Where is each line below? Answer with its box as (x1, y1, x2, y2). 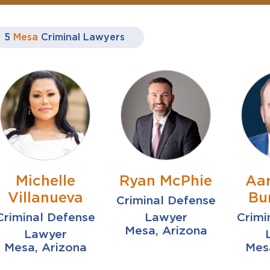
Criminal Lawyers (41, 31, 125, 43)
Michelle (15, 172, 75, 189)
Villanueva (7, 189, 83, 206)
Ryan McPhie (119, 172, 213, 189)
